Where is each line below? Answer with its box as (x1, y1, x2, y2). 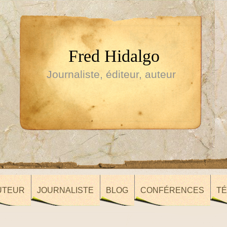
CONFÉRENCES (140, 186, 204, 195)
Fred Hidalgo (68, 46, 160, 65)
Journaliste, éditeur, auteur (46, 68, 176, 80)
